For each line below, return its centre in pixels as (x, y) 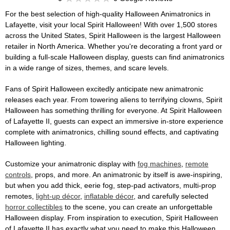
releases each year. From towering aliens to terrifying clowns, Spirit (114, 100)
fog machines (159, 164)
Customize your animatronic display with (71, 164)
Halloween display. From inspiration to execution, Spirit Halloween (112, 218)
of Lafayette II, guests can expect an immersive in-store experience (114, 121)
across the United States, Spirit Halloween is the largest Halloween (113, 36)
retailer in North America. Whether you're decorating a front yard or (114, 46)
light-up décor (58, 196)
